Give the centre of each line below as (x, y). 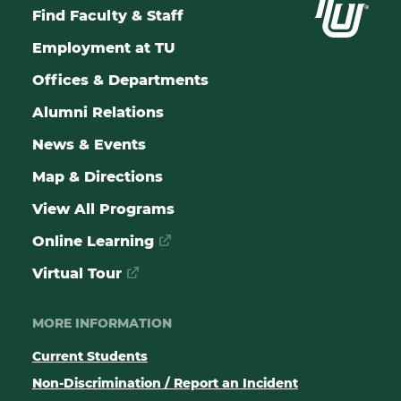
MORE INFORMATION (102, 323)
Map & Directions (97, 176)
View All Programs (103, 209)
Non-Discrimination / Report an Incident (165, 383)
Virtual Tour (77, 273)
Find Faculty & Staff (107, 15)
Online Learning (93, 241)
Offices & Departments (120, 80)
